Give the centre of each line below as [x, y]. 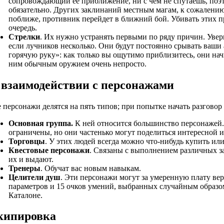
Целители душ [34, 177]
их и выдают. [31, 159]
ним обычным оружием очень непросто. [77, 63]
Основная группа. [41, 123]
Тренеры [24, 168]
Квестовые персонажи [49, 150]
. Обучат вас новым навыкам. [91, 168]
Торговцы [27, 141]
